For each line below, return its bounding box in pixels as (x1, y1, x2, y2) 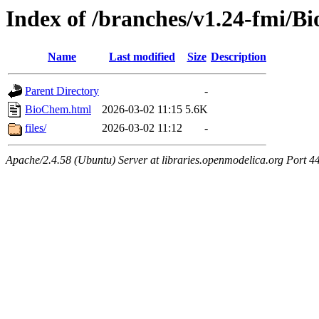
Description (211, 51, 266, 63)
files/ (25, 122, 46, 135)
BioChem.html (25, 103, 91, 116)
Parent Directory (25, 85, 99, 98)
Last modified (109, 51, 175, 63)
